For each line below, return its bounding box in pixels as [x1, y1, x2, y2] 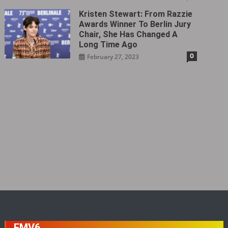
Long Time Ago [79, 39, 138, 49]
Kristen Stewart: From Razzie [79, 9, 193, 19]
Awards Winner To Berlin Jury [79, 19, 191, 29]
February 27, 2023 [87, 52, 139, 61]
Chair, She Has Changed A [79, 29, 178, 39]
